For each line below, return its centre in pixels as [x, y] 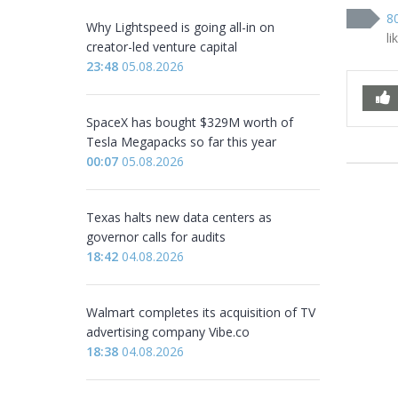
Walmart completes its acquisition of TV [201, 312]
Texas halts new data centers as [179, 217]
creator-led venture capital [162, 47]
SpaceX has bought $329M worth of [190, 122]
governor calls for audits [156, 237]
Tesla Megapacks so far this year [181, 142]
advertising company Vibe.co [168, 332]
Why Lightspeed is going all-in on [180, 27]
